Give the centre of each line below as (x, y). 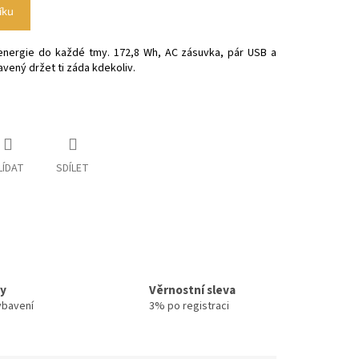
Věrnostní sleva (193, 290)
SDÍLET (73, 169)
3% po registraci (190, 306)
